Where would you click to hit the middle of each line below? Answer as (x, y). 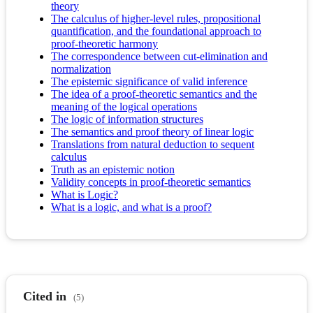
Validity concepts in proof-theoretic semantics (151, 182)
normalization (81, 69)
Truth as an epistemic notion (113, 170)
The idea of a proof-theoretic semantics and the (154, 94)
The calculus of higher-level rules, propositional (156, 19)
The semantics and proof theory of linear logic (152, 132)
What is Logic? (85, 195)
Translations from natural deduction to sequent (153, 145)
